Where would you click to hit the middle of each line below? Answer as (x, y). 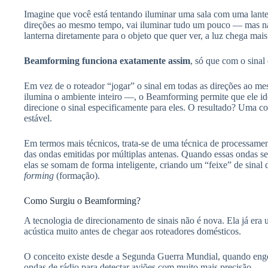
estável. (38, 118)
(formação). (77, 176)
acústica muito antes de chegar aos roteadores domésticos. (133, 232)
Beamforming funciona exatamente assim (107, 61)
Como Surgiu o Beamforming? (82, 201)
